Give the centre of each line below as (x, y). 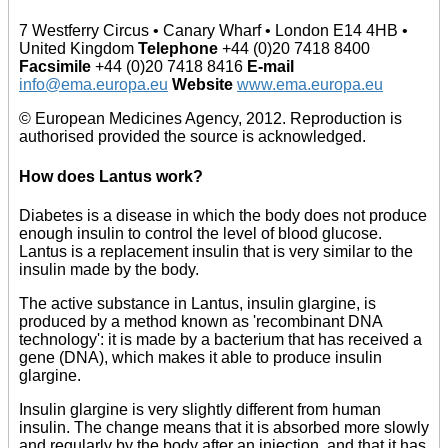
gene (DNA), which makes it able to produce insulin (200, 357)
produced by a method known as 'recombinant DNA (200, 321)
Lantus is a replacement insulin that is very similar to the (216, 251)
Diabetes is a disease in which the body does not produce (223, 215)
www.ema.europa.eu (310, 85)
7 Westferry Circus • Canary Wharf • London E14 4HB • (213, 31)
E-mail (270, 67)
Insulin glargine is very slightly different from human (200, 409)
